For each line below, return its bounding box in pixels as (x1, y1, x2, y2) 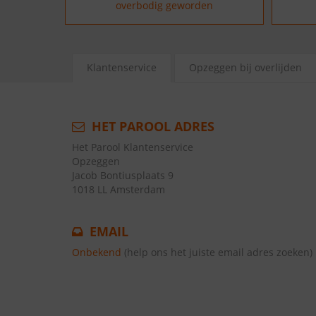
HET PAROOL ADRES (88, 118, 214, 135)
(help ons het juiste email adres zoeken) (124, 245, 312, 259)
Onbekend (72, 245, 121, 259)
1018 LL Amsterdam (72, 183, 165, 196)
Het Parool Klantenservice (72, 140, 193, 154)
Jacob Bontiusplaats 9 (72, 169, 174, 182)
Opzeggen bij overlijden (189, 61, 302, 74)
